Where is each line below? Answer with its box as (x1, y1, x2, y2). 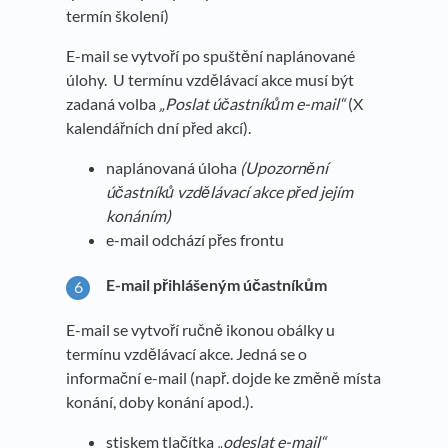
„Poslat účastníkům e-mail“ (159, 94, 345, 114)
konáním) (106, 206, 171, 226)
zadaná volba (66, 94, 159, 114)
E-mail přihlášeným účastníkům (106, 274, 327, 294)
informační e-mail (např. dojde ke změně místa (66, 367, 381, 387)
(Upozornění (240, 158, 328, 178)
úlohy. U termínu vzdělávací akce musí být (66, 70, 354, 90)
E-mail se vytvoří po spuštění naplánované (66, 46, 355, 66)
